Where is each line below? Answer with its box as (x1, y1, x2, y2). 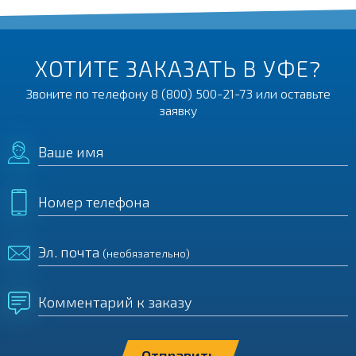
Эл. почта (38, 243, 103, 261)
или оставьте (252, 86, 331, 101)
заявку (159, 103, 197, 118)
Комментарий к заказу (38, 293, 192, 311)
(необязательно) (103, 246, 190, 260)
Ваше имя (38, 143, 104, 161)
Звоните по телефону (25, 86, 151, 101)
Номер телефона (38, 193, 149, 211)
